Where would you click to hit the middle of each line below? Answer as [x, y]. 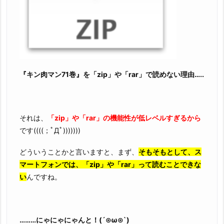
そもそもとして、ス [170, 152]
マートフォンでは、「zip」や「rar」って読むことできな [110, 164]
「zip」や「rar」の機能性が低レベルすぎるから [124, 117]
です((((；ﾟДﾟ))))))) [50, 130]
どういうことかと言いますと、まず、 [79, 152]
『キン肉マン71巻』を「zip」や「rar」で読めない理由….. [112, 74]
